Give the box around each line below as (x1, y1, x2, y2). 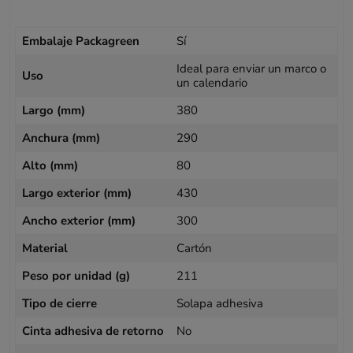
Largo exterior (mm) (22, 184, 132, 201)
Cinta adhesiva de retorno (22, 322, 165, 339)
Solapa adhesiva (176, 295, 263, 311)
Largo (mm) (22, 102, 86, 118)
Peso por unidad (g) (22, 267, 131, 284)
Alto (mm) (22, 157, 79, 173)
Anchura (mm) (22, 129, 101, 146)
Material (22, 240, 69, 256)
